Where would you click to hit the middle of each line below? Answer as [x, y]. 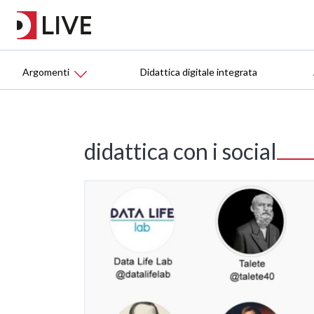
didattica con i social [180, 151]
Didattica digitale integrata [199, 72]
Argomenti [46, 72]
